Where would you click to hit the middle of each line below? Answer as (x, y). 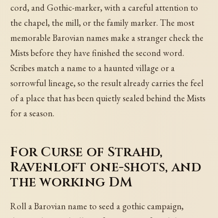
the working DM (72, 182)
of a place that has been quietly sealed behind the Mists (108, 98)
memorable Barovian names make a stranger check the (107, 38)
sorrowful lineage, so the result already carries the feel (107, 83)
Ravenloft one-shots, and (106, 167)
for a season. (33, 113)
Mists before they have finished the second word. (98, 53)
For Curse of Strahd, (87, 152)
